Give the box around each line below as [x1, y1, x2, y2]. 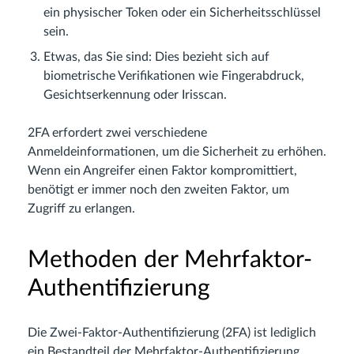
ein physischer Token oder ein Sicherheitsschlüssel [43, 6, 321, 20]
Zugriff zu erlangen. [28, 202, 135, 216]
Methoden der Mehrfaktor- [28, 248, 312, 273]
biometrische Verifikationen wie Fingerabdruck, [43, 70, 304, 83]
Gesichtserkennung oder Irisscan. [43, 88, 227, 102]
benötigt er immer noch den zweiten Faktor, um [28, 183, 289, 197]
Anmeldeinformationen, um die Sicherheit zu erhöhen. [28, 145, 326, 159]
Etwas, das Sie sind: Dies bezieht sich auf [43, 51, 269, 64]
